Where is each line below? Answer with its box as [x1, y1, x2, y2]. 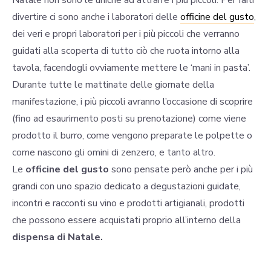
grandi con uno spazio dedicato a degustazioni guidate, [12, 180, 241, 194]
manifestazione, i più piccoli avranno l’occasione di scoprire [12, 95, 253, 109]
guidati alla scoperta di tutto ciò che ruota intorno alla [12, 44, 240, 58]
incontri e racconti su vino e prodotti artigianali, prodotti [12, 197, 244, 211]
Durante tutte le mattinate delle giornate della [12, 78, 214, 92]
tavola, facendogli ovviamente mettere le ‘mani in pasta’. [12, 61, 250, 75]
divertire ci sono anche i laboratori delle [12, 10, 180, 24]
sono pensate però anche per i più [109, 163, 253, 177]
